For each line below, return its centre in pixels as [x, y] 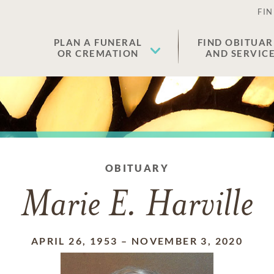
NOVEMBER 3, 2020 [187, 241]
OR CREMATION [98, 53]
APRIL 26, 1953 [74, 241]
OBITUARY [137, 168]
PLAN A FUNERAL [98, 42]
